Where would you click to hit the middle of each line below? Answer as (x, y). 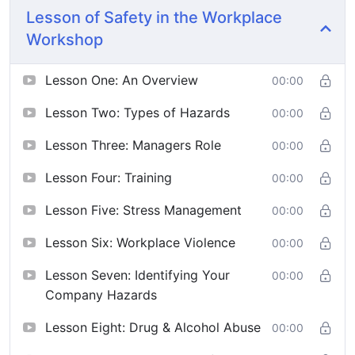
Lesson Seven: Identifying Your (137, 275)
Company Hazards (101, 295)
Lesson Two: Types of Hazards (137, 113)
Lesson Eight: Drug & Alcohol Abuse (153, 328)
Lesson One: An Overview (122, 80)
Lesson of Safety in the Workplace (154, 18)
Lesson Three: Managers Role (133, 145)
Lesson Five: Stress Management (143, 210)
